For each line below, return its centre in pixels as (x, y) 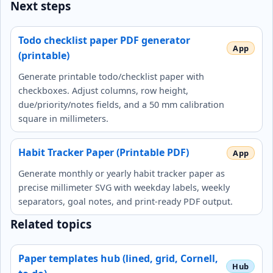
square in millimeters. (63, 119)
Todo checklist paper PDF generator (104, 41)
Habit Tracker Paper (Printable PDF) (104, 153)
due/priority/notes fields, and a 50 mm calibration (121, 105)
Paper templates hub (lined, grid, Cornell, (118, 258)
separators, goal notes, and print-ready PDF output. (126, 202)
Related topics (51, 224)
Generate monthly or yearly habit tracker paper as (122, 174)
